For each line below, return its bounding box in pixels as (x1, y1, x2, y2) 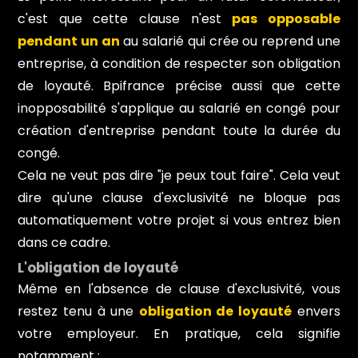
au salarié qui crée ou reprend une (119, 31, 340, 50)
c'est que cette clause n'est (18, 9, 233, 28)
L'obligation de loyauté (18, 257, 179, 277)
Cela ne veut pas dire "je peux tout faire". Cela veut (18, 165, 340, 185)
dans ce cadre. (18, 233, 111, 252)
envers (292, 301, 340, 320)
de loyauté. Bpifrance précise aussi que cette (18, 76, 340, 95)
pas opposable (232, 9, 340, 28)
